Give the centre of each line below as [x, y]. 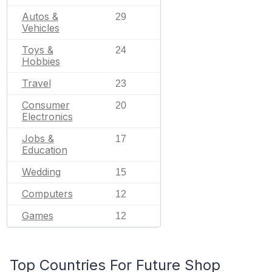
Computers [47, 193]
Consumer [46, 105]
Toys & [37, 49]
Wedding [41, 172]
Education [44, 150]
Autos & [40, 16]
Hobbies [41, 61]
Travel [36, 83]
